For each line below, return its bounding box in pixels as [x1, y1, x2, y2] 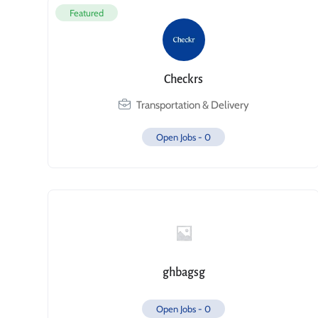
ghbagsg [162, 266, 205, 279]
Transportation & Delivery [136, 99, 249, 111]
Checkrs [164, 73, 204, 86]
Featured [70, 7, 104, 18]
